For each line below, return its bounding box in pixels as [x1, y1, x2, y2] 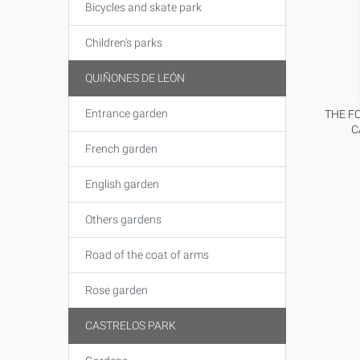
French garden [84, 142, 157, 155]
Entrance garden [84, 107, 168, 120]
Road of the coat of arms [84, 248, 209, 261]
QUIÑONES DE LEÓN [84, 72, 185, 84]
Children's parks [84, 36, 162, 49]
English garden [84, 178, 159, 190]
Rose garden [84, 284, 148, 297]
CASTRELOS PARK [84, 319, 176, 332]
